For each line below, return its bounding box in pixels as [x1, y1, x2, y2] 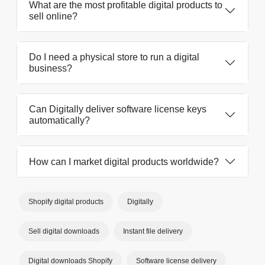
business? [29, 63, 72, 73]
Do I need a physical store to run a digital [29, 52, 199, 62]
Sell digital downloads [28, 227, 99, 235]
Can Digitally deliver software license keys [29, 104, 206, 114]
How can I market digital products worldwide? [29, 156, 219, 167]
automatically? [29, 115, 90, 125]
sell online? [29, 11, 77, 21]
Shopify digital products [28, 198, 104, 206]
